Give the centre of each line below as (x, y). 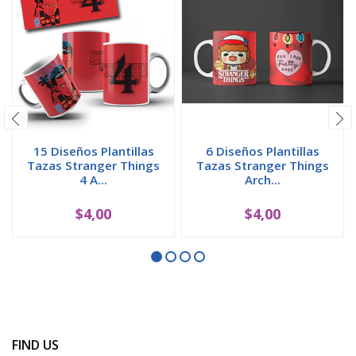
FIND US (35, 344)
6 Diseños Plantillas (263, 151)
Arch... (263, 179)
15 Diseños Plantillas (93, 151)
